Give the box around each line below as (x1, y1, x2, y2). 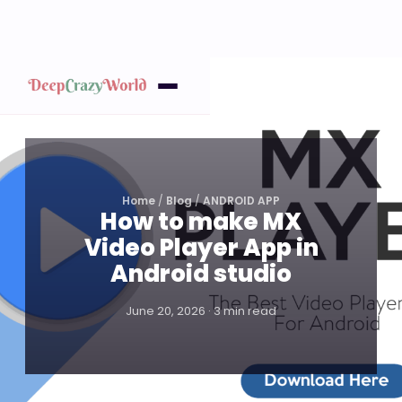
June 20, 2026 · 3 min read (126, 302, 276, 319)
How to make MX (100, 205, 301, 238)
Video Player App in (83, 232, 319, 264)
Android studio (110, 258, 292, 290)
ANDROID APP (203, 193, 280, 208)
